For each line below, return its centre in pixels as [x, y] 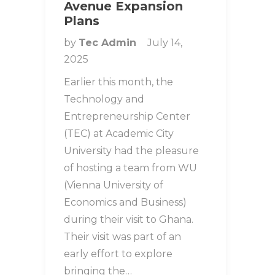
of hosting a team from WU [130, 168]
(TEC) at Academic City [119, 133]
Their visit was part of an [122, 236]
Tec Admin [109, 42]
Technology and [104, 99]
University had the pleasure [131, 150]
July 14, [165, 42]
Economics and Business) [125, 202]
